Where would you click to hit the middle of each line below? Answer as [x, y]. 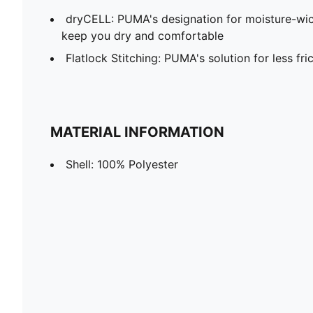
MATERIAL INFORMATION [137, 132]
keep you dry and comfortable [143, 35]
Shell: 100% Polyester [122, 164]
